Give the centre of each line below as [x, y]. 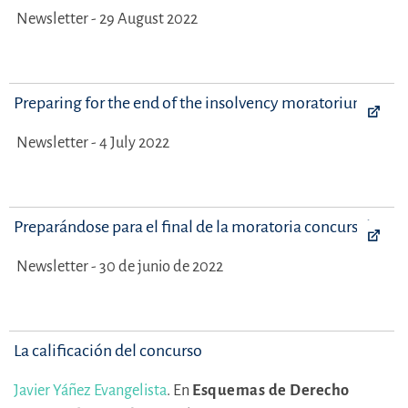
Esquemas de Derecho [271, 390]
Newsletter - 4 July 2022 [93, 142]
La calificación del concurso [108, 350]
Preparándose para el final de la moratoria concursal [192, 226]
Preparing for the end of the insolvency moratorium [190, 102]
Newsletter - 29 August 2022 [107, 18]
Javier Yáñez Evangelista [90, 390]
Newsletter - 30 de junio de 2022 [120, 266]
